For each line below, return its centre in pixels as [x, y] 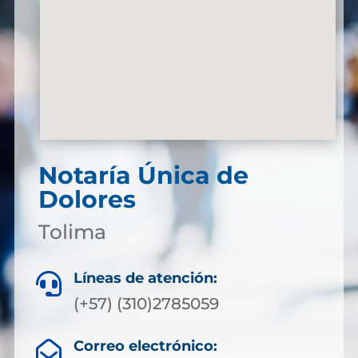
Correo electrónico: [145, 346]
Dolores [87, 199]
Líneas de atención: [145, 278]
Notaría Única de [143, 175]
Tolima [72, 232]
